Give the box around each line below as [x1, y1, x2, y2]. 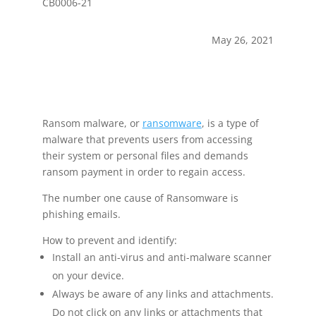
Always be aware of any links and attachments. [51, 286, 274, 300]
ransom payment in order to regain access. [42, 164, 245, 178]
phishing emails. [42, 207, 121, 221]
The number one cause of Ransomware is [42, 190, 238, 205]
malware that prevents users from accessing [42, 132, 253, 146]
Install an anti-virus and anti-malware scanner [51, 250, 272, 264]
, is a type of [201, 116, 259, 130]
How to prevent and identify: [42, 233, 177, 247]
